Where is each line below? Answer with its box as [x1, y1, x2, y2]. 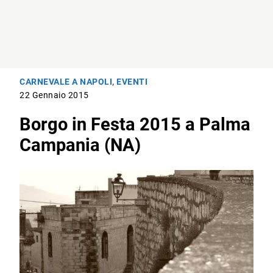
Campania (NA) [19, 135, 141, 156]
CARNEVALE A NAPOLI [19, 77, 113, 88]
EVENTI [116, 77, 148, 88]
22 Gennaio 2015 [19, 90, 89, 101]
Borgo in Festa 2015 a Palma [19, 114, 251, 135]
